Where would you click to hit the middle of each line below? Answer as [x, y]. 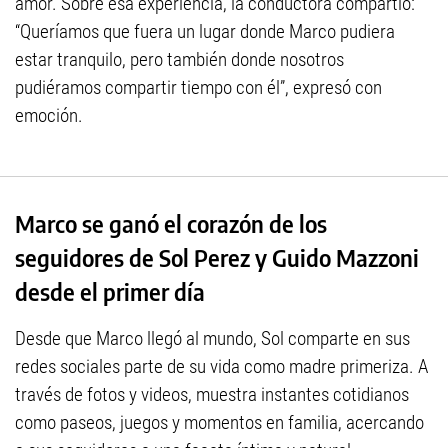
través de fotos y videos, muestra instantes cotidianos [212, 395]
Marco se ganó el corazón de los [171, 224]
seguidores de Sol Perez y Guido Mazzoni [217, 258]
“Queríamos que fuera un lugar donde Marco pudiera [205, 32]
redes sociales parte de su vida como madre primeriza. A [221, 367]
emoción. [49, 116]
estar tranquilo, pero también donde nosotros [179, 60]
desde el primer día [110, 292]
